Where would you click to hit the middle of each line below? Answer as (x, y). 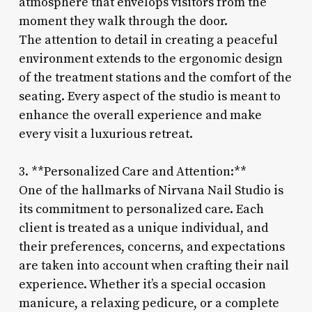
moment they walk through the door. (123, 21)
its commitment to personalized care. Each (141, 209)
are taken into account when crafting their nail (154, 265)
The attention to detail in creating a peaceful (148, 40)
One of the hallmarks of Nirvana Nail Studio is (151, 190)
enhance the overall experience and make (140, 115)
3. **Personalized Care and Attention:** (132, 171)
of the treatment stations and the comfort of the (155, 77)
